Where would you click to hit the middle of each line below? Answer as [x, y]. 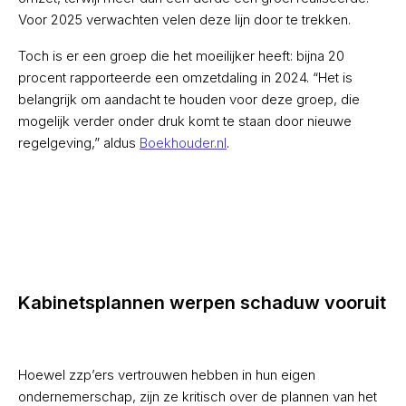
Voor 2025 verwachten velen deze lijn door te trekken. [184, 20]
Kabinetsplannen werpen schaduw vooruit [202, 303]
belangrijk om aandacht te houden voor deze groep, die [189, 100]
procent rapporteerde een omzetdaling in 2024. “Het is [185, 78]
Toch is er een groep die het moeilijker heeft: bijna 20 [181, 56]
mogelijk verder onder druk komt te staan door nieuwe [185, 121]
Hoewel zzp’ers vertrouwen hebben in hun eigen [167, 375]
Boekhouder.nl [183, 143]
